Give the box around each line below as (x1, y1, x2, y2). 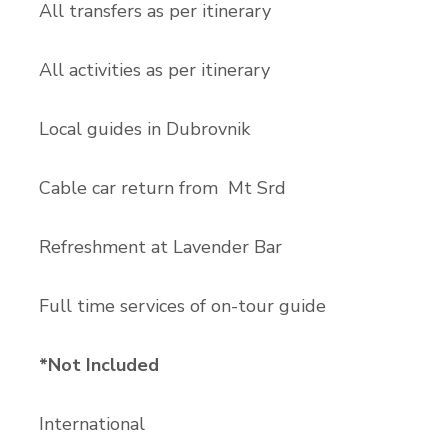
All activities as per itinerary (39, 57, 270, 82)
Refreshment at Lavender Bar (39, 234, 282, 259)
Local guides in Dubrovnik (39, 116, 250, 141)
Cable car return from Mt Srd (39, 175, 286, 200)
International (39, 411, 145, 436)
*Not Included (39, 352, 159, 377)
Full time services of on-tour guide (39, 293, 326, 318)
